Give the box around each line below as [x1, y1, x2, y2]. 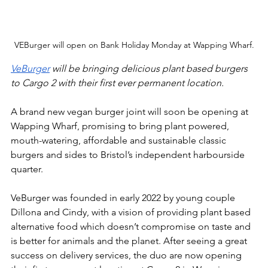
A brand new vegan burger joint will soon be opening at [11, 105, 251, 117]
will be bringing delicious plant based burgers [50, 62, 250, 74]
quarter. [11, 163, 43, 175]
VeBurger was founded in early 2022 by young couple [11, 191, 237, 203]
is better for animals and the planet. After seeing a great [11, 234, 249, 246]
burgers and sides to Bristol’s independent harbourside [11, 148, 247, 160]
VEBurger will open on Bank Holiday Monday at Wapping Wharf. [14, 39, 254, 50]
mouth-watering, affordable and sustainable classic [11, 134, 229, 146]
